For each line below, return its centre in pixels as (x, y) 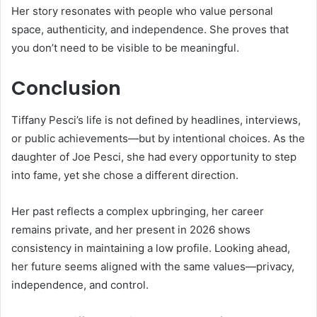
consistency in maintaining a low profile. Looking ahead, (151, 248)
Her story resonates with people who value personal (142, 11)
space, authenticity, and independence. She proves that (150, 30)
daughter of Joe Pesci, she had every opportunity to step (154, 156)
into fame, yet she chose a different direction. (125, 175)
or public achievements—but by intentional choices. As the (158, 138)
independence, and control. (80, 284)
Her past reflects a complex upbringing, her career (138, 211)
